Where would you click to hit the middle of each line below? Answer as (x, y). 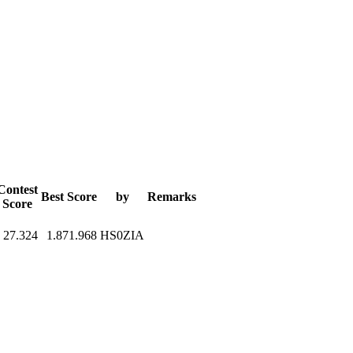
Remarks (172, 196)
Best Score (69, 196)
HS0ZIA (122, 235)
